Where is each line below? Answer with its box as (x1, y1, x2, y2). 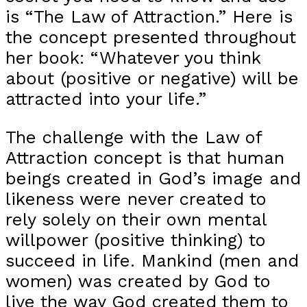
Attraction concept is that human (5, 147, 284, 168)
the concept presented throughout (5, 27, 296, 48)
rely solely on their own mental (5, 208, 267, 230)
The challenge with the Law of (5, 126, 262, 147)
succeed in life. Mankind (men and (5, 249, 299, 271)
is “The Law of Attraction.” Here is (5, 6, 293, 27)
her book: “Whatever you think (5, 47, 260, 69)
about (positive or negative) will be (5, 68, 299, 89)
